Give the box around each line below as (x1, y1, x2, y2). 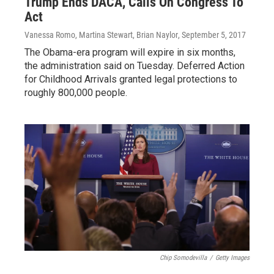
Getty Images (215, 253, 250, 262)
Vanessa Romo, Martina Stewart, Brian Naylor (24, 29, 178, 40)
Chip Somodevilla (160, 253, 207, 262)
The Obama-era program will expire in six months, (24, 46, 235, 58)
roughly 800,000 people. (24, 86, 127, 98)
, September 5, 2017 (178, 29, 246, 40)
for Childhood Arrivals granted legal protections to (24, 73, 237, 85)
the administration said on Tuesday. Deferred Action (24, 59, 245, 72)
